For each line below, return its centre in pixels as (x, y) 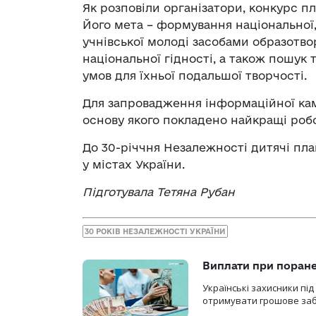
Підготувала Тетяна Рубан (159, 192)
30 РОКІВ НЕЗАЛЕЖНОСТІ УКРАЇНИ (155, 231)
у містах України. (134, 165)
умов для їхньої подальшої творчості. (195, 76)
